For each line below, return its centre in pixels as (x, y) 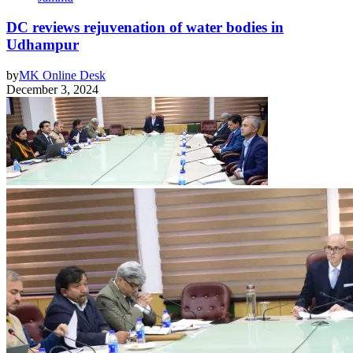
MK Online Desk (62, 76)
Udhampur (43, 45)
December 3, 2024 (52, 90)
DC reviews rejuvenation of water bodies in (145, 28)
